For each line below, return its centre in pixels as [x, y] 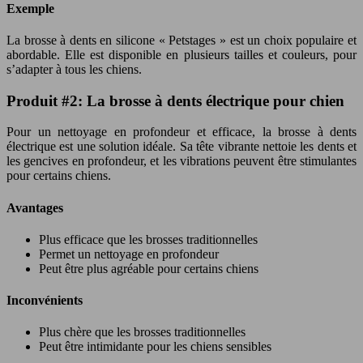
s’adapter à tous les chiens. [74, 69]
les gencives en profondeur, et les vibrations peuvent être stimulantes [181, 161]
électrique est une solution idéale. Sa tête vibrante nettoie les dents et [181, 147]
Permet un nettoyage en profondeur [129, 254]
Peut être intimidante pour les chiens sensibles [155, 347]
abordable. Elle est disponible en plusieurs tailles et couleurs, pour [181, 54]
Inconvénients [45, 301]
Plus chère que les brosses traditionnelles [142, 332]
